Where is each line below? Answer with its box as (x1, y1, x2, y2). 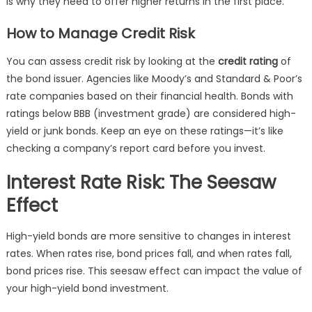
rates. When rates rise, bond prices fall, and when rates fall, (6, 247, 292, 260)
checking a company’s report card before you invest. (6, 141, 265, 155)
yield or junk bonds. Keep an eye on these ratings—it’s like (6, 124, 283, 138)
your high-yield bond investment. (6, 281, 169, 295)
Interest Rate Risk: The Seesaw (6, 170, 276, 195)
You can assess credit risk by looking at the (6, 54, 218, 68)
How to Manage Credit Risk (6, 24, 195, 43)
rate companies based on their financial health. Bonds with (6, 89, 293, 103)
